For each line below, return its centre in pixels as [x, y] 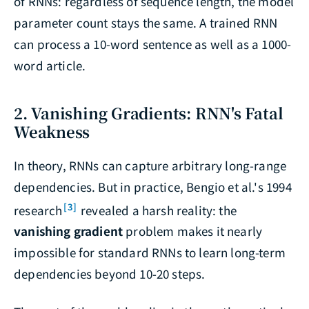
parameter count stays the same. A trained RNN [146, 22]
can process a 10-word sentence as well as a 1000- [153, 43]
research [38, 210]
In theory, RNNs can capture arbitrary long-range [150, 165]
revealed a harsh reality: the [157, 210]
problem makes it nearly [193, 231]
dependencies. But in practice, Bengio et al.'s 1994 [153, 186]
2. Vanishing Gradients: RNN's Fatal [149, 112]
